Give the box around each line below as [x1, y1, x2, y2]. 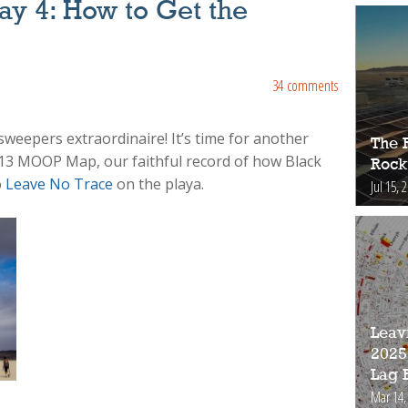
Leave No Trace [5, 174, 113, 195]
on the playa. [112, 174, 204, 195]
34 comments [271, 75, 338, 96]
